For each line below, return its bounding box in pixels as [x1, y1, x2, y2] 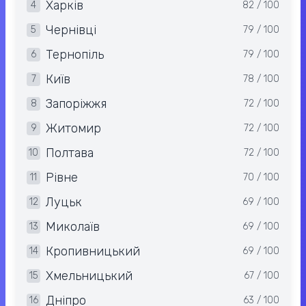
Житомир [46, 121, 101, 137]
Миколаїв [46, 219, 100, 235]
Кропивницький [46, 244, 140, 260]
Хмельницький [46, 268, 133, 284]
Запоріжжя [46, 96, 107, 112]
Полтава [46, 145, 94, 161]
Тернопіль [46, 47, 104, 63]
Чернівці [46, 23, 96, 38]
